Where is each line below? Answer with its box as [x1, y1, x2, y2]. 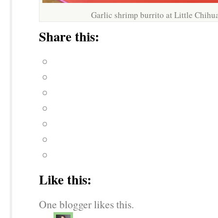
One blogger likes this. [39, 197, 134, 211]
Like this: [39, 170, 91, 189]
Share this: [39, 27, 99, 46]
